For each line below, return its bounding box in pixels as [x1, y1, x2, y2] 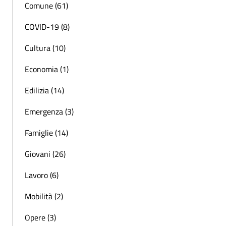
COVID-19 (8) [25, 20, 70, 33]
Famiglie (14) [25, 126, 68, 139]
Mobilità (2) [25, 190, 63, 202]
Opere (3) [25, 211, 56, 223]
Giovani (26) [25, 147, 66, 160]
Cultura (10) [25, 41, 66, 54]
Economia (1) [25, 63, 69, 75]
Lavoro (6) [25, 168, 59, 181]
